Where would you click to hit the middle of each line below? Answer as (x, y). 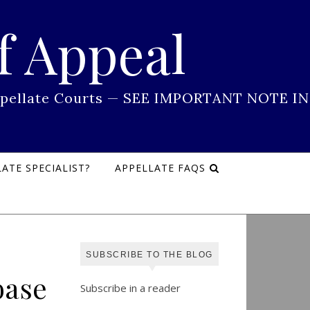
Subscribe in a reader (130, 288)
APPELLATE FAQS (160, 168)
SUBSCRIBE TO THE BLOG (149, 255)
